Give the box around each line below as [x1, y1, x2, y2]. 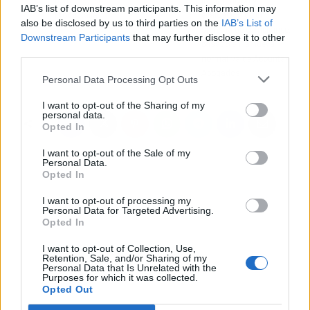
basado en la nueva [201, 39, 275, 49]
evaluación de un [201, 10, 266, 20]
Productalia [54, 10, 98, 20]
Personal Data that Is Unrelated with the [42, 262, 217, 273]
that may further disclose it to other [130, 32, 285, 43]
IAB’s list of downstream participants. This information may [21, 3, 276, 14]
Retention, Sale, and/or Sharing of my [42, 253, 207, 264]
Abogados [201, 68, 241, 78]
